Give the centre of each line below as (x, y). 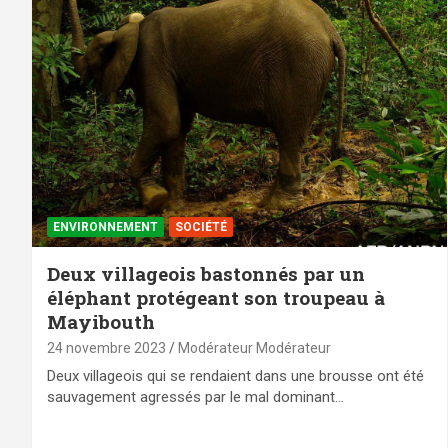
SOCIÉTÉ (201, 226)
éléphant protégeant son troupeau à (216, 297)
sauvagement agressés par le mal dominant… (195, 396)
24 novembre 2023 (106, 347)
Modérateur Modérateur (254, 347)
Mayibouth (101, 321)
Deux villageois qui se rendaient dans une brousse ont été (235, 375)
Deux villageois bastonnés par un (206, 273)
